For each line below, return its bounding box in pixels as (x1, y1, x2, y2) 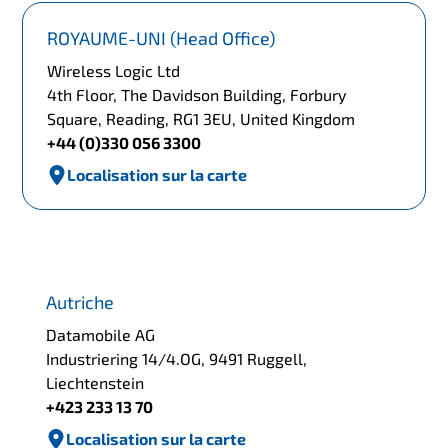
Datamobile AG (46, 324, 156, 344)
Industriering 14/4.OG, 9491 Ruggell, (46, 348, 308, 368)
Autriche (46, 290, 115, 313)
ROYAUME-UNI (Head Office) (47, 27, 276, 50)
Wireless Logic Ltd (47, 61, 181, 81)
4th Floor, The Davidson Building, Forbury (47, 85, 347, 105)
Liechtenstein (46, 372, 145, 392)
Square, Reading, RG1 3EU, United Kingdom (47, 109, 356, 129)
